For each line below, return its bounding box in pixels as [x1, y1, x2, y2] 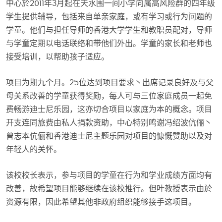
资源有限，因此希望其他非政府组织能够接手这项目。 [6, 198, 196, 207]
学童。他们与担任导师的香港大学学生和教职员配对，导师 [6, 26, 212, 35]
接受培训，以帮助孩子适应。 [6, 53, 109, 61]
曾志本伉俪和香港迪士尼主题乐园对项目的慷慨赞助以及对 [6, 132, 212, 141]
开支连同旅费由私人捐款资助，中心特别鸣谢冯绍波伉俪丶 [6, 119, 212, 127]
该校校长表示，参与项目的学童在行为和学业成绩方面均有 [6, 171, 212, 180]
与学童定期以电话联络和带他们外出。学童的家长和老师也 [6, 40, 212, 48]
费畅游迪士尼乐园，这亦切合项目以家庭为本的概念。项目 [6, 106, 212, 114]
